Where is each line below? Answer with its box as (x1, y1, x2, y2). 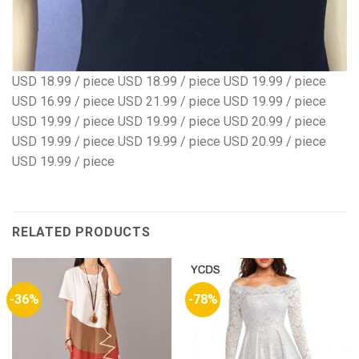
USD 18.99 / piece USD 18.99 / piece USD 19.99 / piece (12, 73, 326, 89)
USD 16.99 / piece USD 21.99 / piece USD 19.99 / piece (12, 93, 326, 109)
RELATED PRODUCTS (12, 224, 151, 240)
